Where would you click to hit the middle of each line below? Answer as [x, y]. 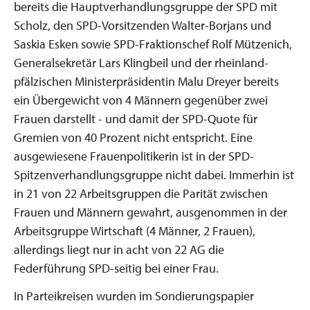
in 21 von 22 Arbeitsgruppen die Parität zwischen [141, 193]
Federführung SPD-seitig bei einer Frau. [116, 268]
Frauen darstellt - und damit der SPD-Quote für [136, 118]
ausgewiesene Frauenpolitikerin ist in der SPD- [134, 156]
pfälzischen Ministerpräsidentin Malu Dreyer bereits [146, 81]
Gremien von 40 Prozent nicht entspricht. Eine [133, 137]
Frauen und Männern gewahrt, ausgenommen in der [151, 212]
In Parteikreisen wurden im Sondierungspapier [134, 296]
